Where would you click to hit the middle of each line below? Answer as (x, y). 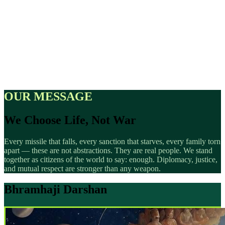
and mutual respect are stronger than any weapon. (82, 168)
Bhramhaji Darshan (55, 190)
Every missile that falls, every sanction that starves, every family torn (112, 141)
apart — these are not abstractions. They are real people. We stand (108, 150)
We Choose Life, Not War (70, 120)
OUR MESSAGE (48, 96)
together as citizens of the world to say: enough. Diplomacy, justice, (111, 159)
